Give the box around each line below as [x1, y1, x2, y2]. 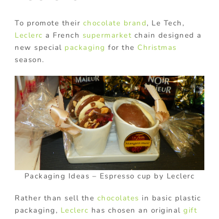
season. [15, 54, 44, 65]
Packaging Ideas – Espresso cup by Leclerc [24, 171, 195, 181]
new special [15, 42, 65, 52]
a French [43, 30, 83, 40]
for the [105, 42, 137, 52]
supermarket [82, 30, 131, 40]
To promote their [15, 18, 83, 28]
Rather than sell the [15, 193, 97, 203]
